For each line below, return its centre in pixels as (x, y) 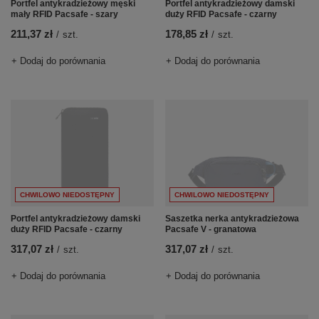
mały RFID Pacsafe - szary (64, 15)
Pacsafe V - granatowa (211, 230)
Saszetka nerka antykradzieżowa (232, 219)
